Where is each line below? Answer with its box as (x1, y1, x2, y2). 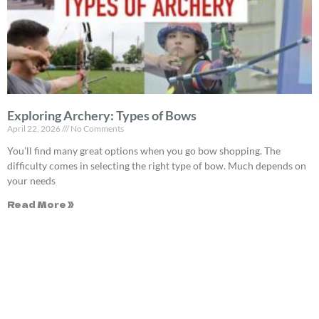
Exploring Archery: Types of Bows (7, 107, 197, 123)
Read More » (7, 197, 74, 210)
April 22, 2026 (7, 122, 62, 134)
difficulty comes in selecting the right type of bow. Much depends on (7, 159, 306, 172)
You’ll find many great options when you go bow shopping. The (7, 144, 281, 157)
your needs (7, 174, 56, 187)
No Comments (69, 122, 124, 134)
